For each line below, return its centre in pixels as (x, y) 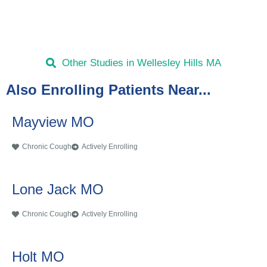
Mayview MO (53, 122)
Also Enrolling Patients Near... (108, 90)
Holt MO (38, 257)
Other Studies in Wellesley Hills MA (141, 63)
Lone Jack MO (58, 190)
